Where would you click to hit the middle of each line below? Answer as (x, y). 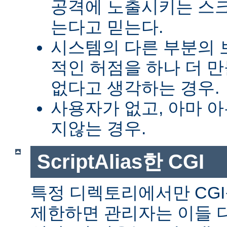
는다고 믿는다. (107, 27)
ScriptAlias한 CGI (120, 162)
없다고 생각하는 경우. (135, 88)
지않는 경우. (98, 128)
